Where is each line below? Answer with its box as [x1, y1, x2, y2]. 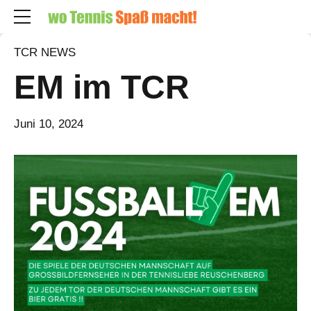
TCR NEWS [14, 46, 76, 59]
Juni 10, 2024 [14, 117, 83, 131]
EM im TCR [14, 67, 190, 106]
